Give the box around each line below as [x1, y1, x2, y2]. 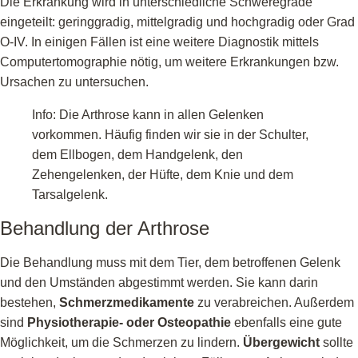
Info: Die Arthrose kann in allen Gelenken [32, 107, 264, 121]
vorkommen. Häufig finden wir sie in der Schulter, [32, 127, 308, 141]
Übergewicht [243, 335, 320, 349]
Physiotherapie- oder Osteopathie [27, 315, 231, 329]
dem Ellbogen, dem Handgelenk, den [32, 147, 243, 161]
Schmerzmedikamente [59, 295, 194, 309]
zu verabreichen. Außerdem [194, 295, 354, 309]
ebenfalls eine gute [231, 315, 342, 329]
